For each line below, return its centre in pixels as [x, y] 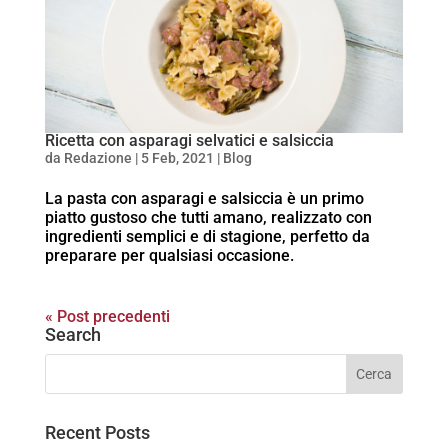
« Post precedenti [107, 317]
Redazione [97, 158]
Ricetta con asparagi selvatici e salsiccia [189, 141]
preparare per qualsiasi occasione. [169, 256]
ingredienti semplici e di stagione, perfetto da [207, 237]
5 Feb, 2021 [177, 158]
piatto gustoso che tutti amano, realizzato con [208, 218]
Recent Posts [97, 433]
